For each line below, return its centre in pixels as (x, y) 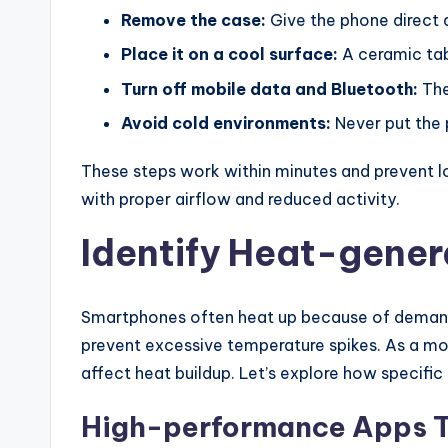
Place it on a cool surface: (229, 54)
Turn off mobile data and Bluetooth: (269, 88)
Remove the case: (193, 19)
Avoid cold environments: (226, 123)
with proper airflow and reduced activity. (240, 199)
